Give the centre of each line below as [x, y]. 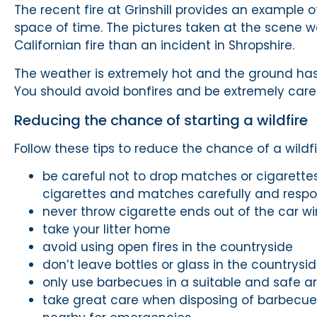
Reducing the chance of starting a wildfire [161, 120]
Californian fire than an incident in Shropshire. [154, 46]
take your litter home [106, 230]
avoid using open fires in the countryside [168, 247]
